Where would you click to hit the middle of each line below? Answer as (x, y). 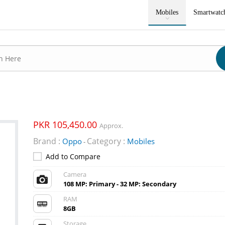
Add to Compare (73, 156)
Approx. (111, 126)
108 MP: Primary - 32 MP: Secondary (120, 184)
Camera (75, 174)
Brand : (46, 141)
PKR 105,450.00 (66, 125)
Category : (106, 141)
